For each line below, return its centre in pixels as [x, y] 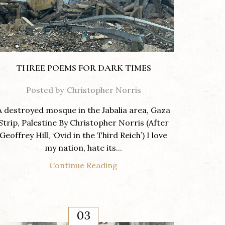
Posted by [45, 90]
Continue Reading [83, 165]
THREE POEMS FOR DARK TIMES [83, 68]
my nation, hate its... [83, 147]
